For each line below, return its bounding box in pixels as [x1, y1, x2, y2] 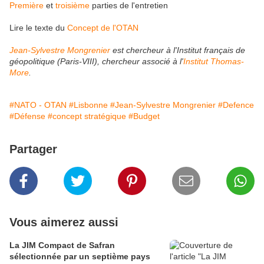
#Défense [9, 111, 45, 121]
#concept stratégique [48, 111, 126, 121]
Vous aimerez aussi [9, 216, 118, 229]
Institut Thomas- [183, 57, 244, 67]
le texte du [24, 23, 67, 33]
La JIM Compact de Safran [9, 240, 115, 250]
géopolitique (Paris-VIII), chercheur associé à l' [9, 57, 183, 67]
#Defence [218, 100, 254, 110]
